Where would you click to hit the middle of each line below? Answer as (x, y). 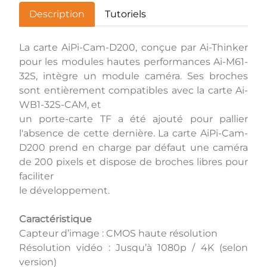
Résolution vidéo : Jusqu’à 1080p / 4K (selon (133, 247)
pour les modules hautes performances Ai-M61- (133, 61)
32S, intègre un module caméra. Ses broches (133, 76)
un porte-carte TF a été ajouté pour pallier (133, 119)
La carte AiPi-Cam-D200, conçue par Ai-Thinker (133, 47)
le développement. (64, 190)
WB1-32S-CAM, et (61, 104)
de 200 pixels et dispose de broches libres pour (133, 162)
